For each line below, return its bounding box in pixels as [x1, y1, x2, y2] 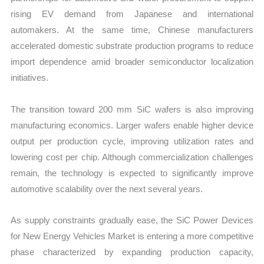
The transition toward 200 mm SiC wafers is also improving [11, 104, 253, 114]
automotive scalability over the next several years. [11, 183, 203, 194]
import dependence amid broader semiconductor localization [11, 57, 253, 67]
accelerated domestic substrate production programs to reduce [11, 41, 253, 51]
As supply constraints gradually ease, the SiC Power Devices [11, 214, 253, 225]
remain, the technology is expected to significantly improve [11, 167, 253, 178]
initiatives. [11, 72, 49, 83]
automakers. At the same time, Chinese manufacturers [11, 25, 253, 35]
